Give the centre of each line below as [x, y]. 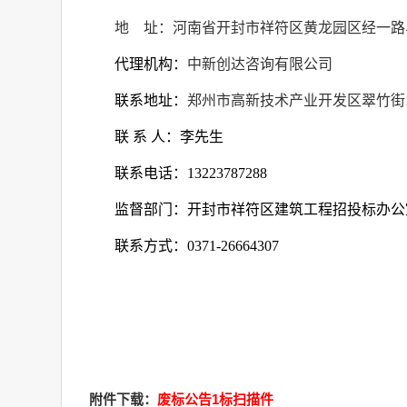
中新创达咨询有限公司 [260, 64]
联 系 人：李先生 [169, 137]
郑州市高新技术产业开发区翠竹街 [296, 100]
